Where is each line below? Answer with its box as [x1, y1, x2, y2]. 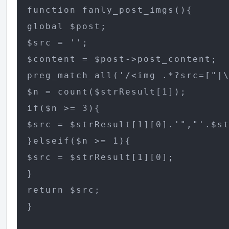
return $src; [27, 185, 101, 195]
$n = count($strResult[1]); [27, 87, 193, 97]
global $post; [27, 21, 107, 31]
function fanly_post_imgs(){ [27, 5, 193, 15]
